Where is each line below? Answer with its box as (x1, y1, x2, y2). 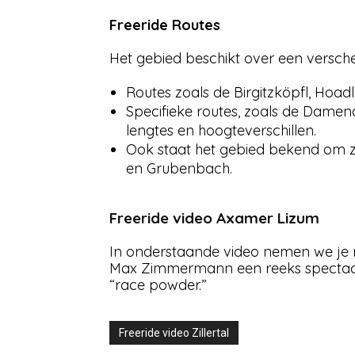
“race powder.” (109, 276, 207, 294)
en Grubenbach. (126, 159, 232, 177)
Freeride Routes (109, 16, 220, 34)
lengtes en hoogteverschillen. (126, 121, 316, 139)
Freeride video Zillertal (119, 326, 229, 339)
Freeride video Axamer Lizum (109, 208, 319, 227)
